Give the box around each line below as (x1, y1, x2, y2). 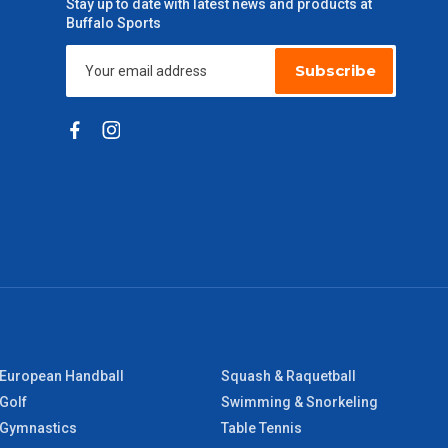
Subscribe (295, 61, 376, 80)
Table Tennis (220, 420, 302, 436)
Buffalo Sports (66, 15, 161, 31)
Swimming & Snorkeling (220, 394, 378, 410)
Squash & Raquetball (220, 368, 356, 384)
